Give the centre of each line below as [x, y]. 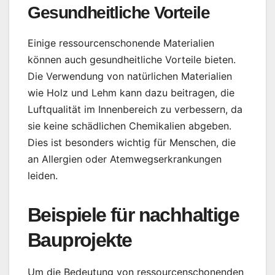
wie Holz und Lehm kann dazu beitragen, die [131, 92]
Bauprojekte [80, 240]
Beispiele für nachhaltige [133, 215]
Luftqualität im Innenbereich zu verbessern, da [135, 109]
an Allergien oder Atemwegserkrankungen [125, 159]
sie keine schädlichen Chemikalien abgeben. [130, 126]
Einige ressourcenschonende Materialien [121, 43]
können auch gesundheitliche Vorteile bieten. [132, 59]
